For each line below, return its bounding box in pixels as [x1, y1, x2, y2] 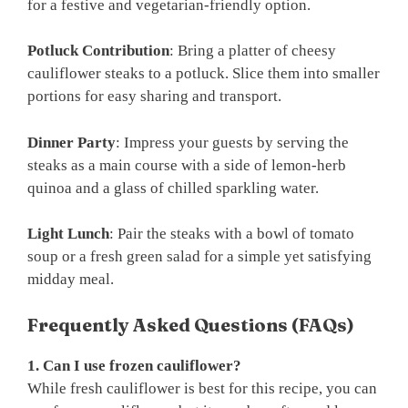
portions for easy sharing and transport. [27, 87, 281, 106]
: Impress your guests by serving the [116, 133, 349, 151]
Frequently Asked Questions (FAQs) [27, 312, 354, 336]
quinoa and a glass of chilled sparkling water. [27, 178, 319, 197]
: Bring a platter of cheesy [169, 42, 336, 60]
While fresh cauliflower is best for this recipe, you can [27, 379, 377, 397]
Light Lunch [27, 225, 109, 243]
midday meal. [27, 270, 114, 289]
